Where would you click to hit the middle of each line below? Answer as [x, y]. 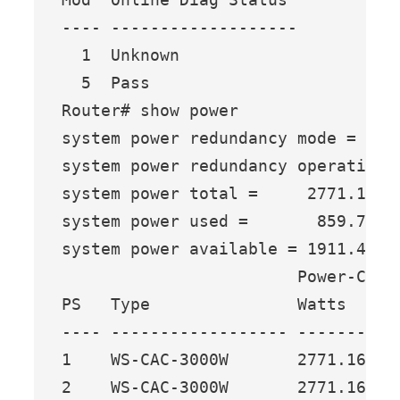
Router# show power [150, 110]
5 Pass [106, 82]
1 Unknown [121, 54]
